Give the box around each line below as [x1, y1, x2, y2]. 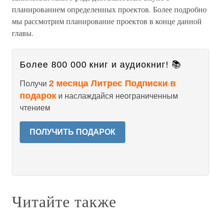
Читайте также [12, 190, 116, 212]
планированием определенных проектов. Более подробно [12, 4, 207, 14]
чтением [20, 104, 50, 112]
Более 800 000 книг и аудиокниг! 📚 [20, 60, 182, 70]
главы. [12, 28, 34, 38]
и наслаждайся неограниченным [56, 92, 178, 100]
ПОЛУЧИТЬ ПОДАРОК [30, 128, 115, 136]
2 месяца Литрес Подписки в [49, 78, 176, 88]
